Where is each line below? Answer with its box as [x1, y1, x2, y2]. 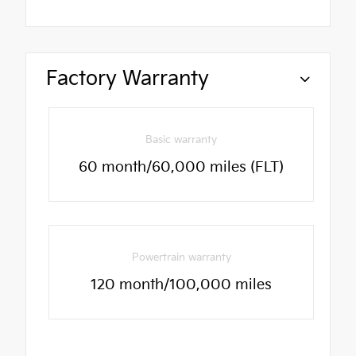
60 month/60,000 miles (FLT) [79, 159, 284, 176]
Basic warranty [145, 133, 218, 147]
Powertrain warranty [131, 250, 231, 264]
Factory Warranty [46, 67, 209, 92]
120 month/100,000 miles [91, 276, 273, 293]
